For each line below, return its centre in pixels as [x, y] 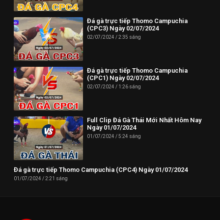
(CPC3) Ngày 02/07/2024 [123, 28]
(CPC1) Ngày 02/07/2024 [123, 78]
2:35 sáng [129, 37]
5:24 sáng [129, 136]
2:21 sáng [56, 178]
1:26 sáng [129, 86]
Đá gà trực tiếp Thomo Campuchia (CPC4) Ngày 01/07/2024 [101, 169]
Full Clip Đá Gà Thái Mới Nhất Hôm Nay [144, 120]
